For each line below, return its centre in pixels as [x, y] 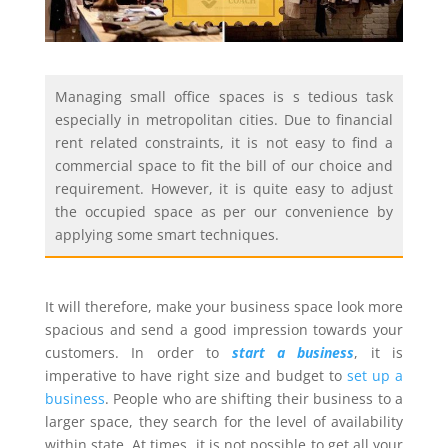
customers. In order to [138, 352]
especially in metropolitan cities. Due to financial [224, 119]
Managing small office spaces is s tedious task [224, 96]
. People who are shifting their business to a [254, 398]
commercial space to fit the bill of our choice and [224, 165]
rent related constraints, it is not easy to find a [224, 142]
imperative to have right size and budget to [196, 375]
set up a [375, 375]
